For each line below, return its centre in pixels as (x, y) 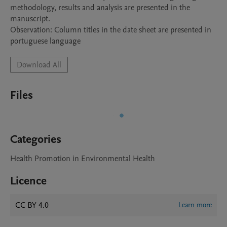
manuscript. (30, 19)
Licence (28, 181)
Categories (36, 139)
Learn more (195, 205)
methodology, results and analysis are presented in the (100, 8)
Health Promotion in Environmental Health (83, 159)
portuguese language (45, 41)
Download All (39, 65)
